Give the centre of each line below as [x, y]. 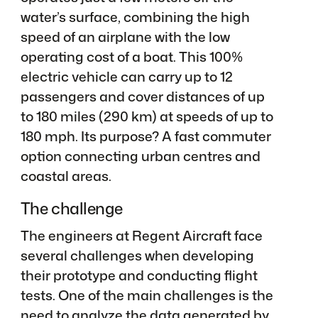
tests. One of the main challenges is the [147, 295]
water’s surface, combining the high [135, 17]
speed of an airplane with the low [125, 37]
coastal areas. [66, 176]
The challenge [71, 209]
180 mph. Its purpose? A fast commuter [146, 136]
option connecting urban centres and [140, 156]
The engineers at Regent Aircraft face [141, 236]
